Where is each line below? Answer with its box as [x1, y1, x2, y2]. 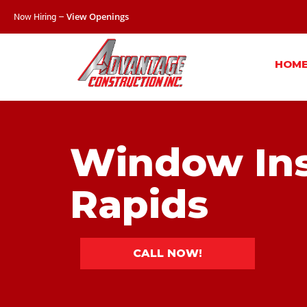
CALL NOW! [133, 247, 202, 260]
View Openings [66, 10, 129, 23]
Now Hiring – [14, 10, 66, 23]
